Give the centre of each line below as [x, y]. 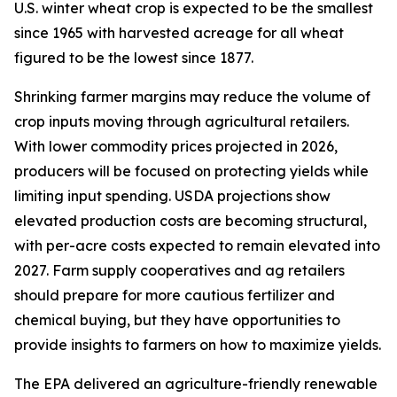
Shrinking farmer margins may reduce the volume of [192, 97]
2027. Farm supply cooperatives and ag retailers [179, 270]
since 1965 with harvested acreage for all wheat [179, 33]
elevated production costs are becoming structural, [191, 221]
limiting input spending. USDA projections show [172, 196]
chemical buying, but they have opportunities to [177, 320]
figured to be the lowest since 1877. [134, 58]
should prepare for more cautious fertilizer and [175, 295]
